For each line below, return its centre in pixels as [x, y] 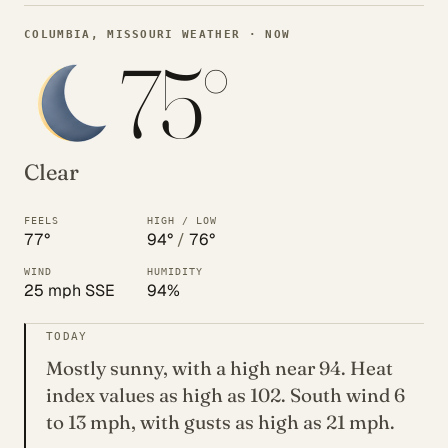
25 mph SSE [69, 290]
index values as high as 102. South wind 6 [225, 395]
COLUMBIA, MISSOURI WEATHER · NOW [157, 34]
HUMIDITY [175, 271]
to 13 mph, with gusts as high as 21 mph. [220, 422]
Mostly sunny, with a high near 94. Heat [219, 368]
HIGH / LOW [182, 220]
